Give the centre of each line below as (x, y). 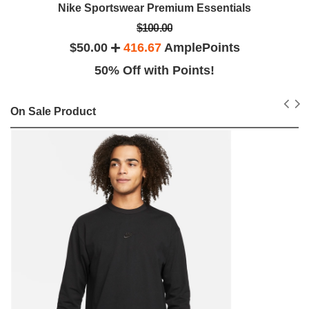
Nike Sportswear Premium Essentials (154, 8)
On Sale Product (53, 111)
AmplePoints (200, 47)
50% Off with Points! (154, 70)
